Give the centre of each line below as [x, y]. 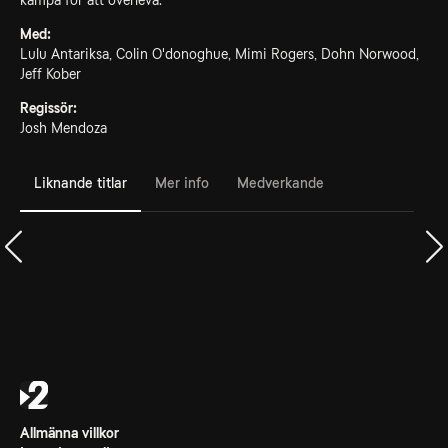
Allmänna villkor [69, 433]
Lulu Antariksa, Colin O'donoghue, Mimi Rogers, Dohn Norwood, [219, 54]
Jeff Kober [50, 74]
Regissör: [48, 108]
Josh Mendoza [63, 128]
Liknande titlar [80, 182]
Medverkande [280, 182]
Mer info [182, 182]
